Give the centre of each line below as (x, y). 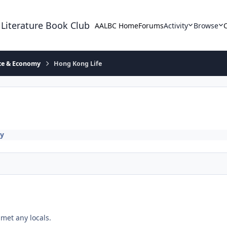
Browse (206, 25)
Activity (176, 25)
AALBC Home (117, 25)
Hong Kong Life (78, 63)
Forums (151, 25)
